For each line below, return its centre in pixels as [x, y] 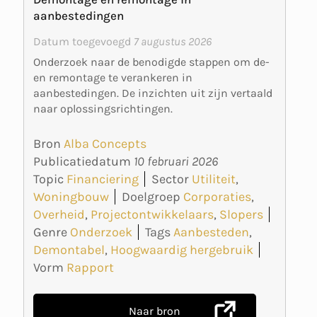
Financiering [103, 179]
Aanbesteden [211, 232]
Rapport [90, 267]
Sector [170, 179]
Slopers [241, 214]
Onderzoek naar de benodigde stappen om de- [151, 62]
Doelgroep [151, 196]
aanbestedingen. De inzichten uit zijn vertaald [153, 93]
